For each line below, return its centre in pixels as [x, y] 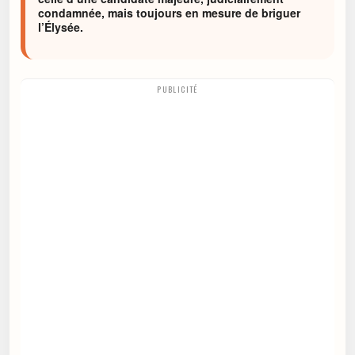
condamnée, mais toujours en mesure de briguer [169, 13]
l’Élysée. [61, 27]
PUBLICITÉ [177, 90]
